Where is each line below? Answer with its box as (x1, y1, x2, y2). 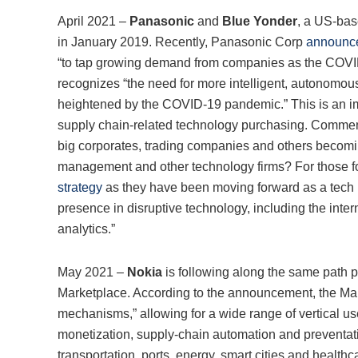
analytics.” (58, 222, 115, 237)
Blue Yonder (222, 14, 297, 29)
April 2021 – (58, 14, 129, 29)
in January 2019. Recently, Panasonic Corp (58, 35, 306, 50)
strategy (58, 181, 102, 195)
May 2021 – (58, 265, 127, 280)
